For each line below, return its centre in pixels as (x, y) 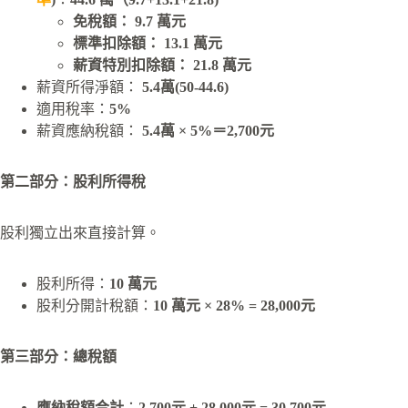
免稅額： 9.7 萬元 (129, 22)
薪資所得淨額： (87, 87)
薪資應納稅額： (89, 131)
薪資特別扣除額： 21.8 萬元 (162, 66)
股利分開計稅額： (95, 306)
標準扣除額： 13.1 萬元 (148, 44)
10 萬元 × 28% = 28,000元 (234, 306)
